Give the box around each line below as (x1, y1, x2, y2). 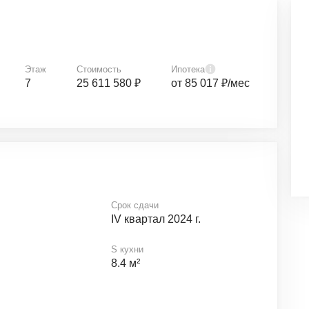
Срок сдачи (110, 200, 159, 210)
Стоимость (77, 63, 121, 74)
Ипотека (171, 63, 205, 74)
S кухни (110, 244, 143, 255)
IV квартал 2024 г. (110, 213, 201, 225)
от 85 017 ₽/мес (171, 77, 250, 89)
